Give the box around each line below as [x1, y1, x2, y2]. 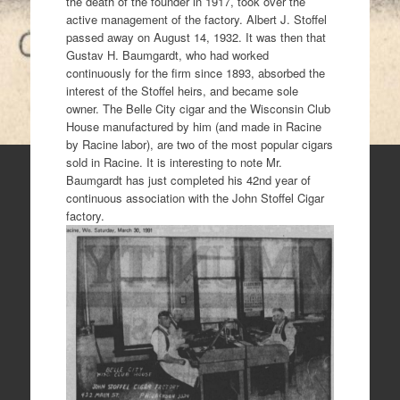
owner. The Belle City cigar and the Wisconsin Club [65, 100, 330, 117]
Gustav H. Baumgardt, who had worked [65, 46, 269, 63]
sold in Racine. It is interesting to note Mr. [65, 154, 282, 171]
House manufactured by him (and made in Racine [65, 118, 321, 135]
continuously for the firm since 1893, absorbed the [65, 64, 325, 81]
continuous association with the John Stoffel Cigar [65, 189, 324, 206]
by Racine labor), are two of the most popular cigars [65, 136, 333, 153]
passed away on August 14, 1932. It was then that [65, 29, 326, 46]
